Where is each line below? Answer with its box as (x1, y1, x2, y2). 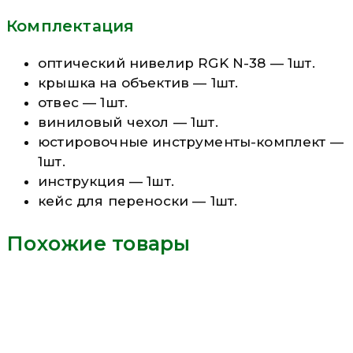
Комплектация (6, 17, 135, 36)
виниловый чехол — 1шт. (38, 114, 218, 131)
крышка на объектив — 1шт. (38, 75, 239, 91)
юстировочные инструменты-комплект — (38, 134, 344, 150)
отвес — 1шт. (38, 95, 128, 111)
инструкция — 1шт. (38, 173, 174, 190)
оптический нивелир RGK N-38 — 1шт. (38, 55, 315, 72)
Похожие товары (6, 230, 191, 255)
